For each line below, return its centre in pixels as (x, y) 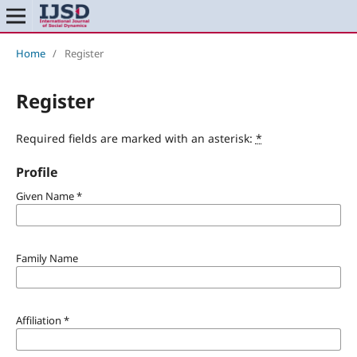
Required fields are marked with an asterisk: (135, 139)
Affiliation (39, 321)
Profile (36, 173)
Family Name (47, 259)
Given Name (46, 196)
